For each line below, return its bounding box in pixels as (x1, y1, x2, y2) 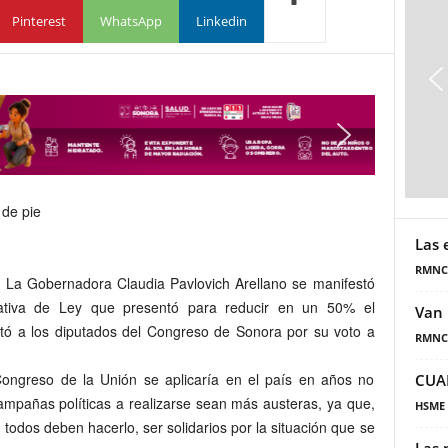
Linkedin (195, 11, 247, 30)
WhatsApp (99, 11, 162, 30)
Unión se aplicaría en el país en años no (94, 369, 375, 389)
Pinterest (11, 11, 66, 30)
